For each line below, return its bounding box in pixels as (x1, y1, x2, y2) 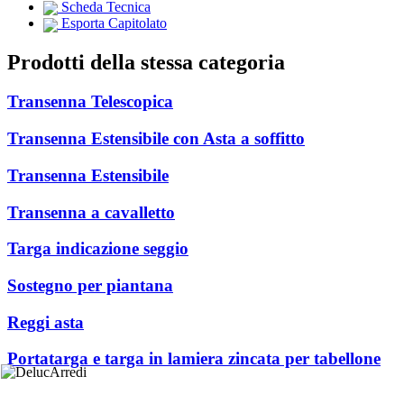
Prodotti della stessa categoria (7, 50, 285, 74)
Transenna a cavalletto (7, 202, 175, 222)
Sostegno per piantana (7, 276, 173, 295)
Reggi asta (7, 312, 84, 332)
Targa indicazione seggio (7, 239, 188, 259)
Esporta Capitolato (58, 15, 167, 32)
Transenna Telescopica (7, 92, 173, 112)
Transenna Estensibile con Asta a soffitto (7, 129, 305, 149)
